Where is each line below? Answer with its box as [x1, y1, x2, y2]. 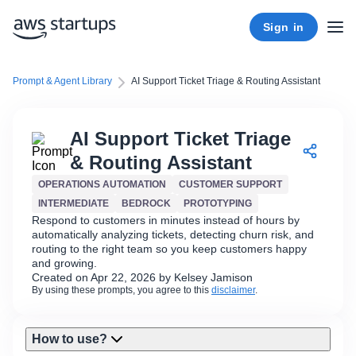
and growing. [32, 257, 97, 269]
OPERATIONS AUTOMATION [38, 179, 166, 190]
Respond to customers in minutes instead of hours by [32, 214, 300, 226]
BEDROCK [122, 198, 171, 209]
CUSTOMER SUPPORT [179, 179, 282, 190]
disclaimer [211, 284, 255, 296]
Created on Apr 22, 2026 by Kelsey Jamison [32, 271, 253, 284]
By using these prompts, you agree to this [32, 284, 211, 296]
